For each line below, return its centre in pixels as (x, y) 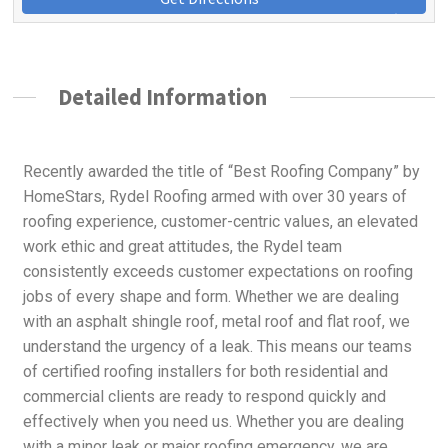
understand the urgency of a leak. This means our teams (218, 346)
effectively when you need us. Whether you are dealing (214, 421)
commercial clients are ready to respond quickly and (205, 396)
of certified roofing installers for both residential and (206, 371)
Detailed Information (163, 97)
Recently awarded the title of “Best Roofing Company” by (222, 171)
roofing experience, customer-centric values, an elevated (221, 221)
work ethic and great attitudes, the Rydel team (183, 246)
